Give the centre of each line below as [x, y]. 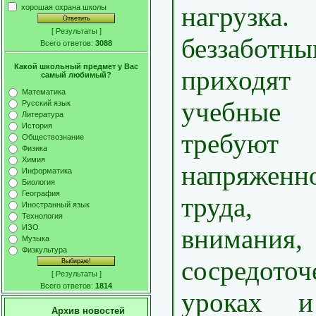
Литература [43, 115]
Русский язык [46, 103]
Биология [38, 182]
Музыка [36, 239]
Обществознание [53, 137]
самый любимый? [76, 74]
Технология [42, 216]
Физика [35, 148]
